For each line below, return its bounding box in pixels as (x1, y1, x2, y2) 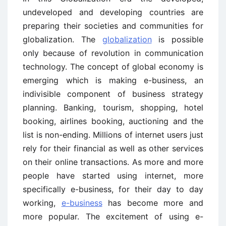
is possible (151, 34, 203, 44)
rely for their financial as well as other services (23, 143, 203, 153)
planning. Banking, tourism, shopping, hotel (23, 102, 203, 112)
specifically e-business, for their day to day (23, 184, 203, 194)
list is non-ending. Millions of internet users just (23, 130, 203, 140)
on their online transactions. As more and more (23, 157, 203, 167)
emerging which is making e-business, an (23, 75, 203, 85)
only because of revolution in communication (23, 48, 203, 58)
